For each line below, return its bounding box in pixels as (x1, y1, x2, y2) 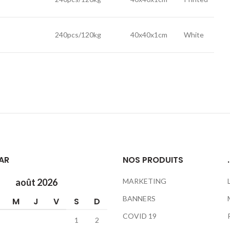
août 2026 (15, 177, 57, 188)
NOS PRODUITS (123, 154, 183, 166)
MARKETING (123, 177, 166, 185)
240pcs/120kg (55, 30, 101, 39)
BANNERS (123, 194, 156, 203)
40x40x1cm (130, 30, 167, 39)
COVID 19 (123, 212, 157, 220)
